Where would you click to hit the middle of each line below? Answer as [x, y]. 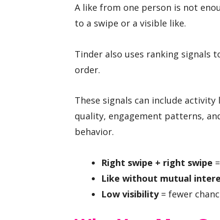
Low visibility [130, 194]
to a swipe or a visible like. [130, 23]
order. [87, 69]
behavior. [94, 132]
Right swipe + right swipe [157, 162]
